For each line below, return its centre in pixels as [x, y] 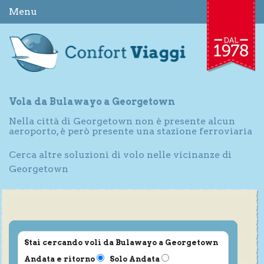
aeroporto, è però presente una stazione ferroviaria [131, 131]
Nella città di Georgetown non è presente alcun [122, 121]
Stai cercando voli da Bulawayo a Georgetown [121, 242]
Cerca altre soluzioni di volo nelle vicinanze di [120, 154]
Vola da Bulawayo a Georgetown [92, 101]
